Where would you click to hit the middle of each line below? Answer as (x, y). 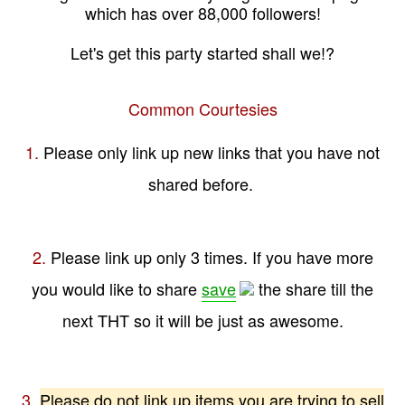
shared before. (202, 184)
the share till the (314, 289)
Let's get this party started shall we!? (202, 53)
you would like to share (117, 289)
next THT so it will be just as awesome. (202, 320)
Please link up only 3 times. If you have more (209, 257)
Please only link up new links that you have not (212, 152)
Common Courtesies (202, 109)
